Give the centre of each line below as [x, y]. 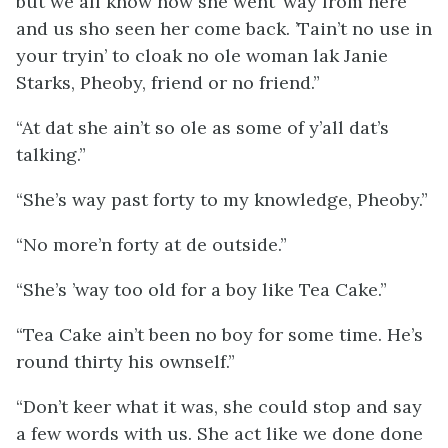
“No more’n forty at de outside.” [151, 244]
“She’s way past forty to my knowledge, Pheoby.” [222, 199]
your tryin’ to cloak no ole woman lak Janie [202, 55]
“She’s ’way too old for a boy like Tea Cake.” [201, 289]
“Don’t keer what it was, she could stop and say [219, 406]
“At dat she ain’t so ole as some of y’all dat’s [202, 127]
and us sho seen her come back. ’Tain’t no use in [224, 28]
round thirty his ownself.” [125, 361]
